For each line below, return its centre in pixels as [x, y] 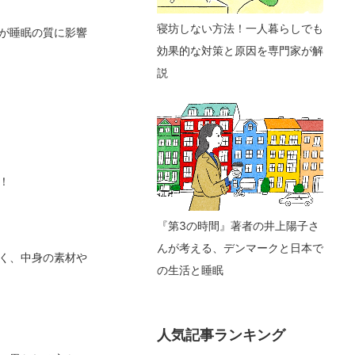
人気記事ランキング [221, 335]
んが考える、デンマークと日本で [240, 248]
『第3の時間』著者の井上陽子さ [238, 225]
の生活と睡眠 [190, 270]
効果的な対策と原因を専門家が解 [240, 50]
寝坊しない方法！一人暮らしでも [240, 28]
